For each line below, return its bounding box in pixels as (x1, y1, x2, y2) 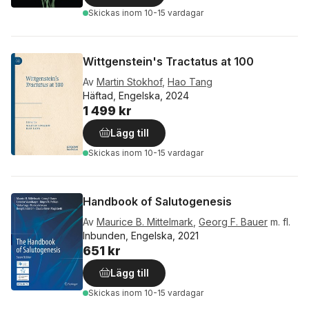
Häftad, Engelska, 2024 (83, 90, 189, 102)
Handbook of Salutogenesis (83, 195, 232, 209)
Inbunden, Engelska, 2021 (83, 230, 199, 242)
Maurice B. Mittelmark (97, 216, 193, 228)
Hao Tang (168, 76, 212, 88)
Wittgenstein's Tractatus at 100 (83, 54, 254, 69)
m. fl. (270, 216, 290, 228)
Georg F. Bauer (199, 216, 268, 228)
